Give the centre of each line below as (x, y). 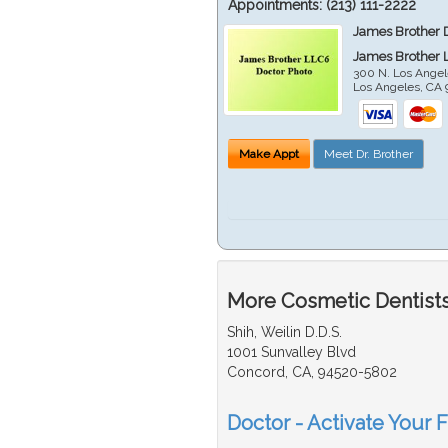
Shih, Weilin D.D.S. (284, 331)
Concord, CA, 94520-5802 (312, 371)
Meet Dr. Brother (368, 153)
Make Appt (269, 153)
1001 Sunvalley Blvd (291, 351)
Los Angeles (387, 86)
